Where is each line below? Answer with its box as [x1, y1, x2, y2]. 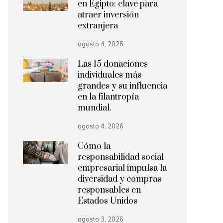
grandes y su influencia [78, 81, 167, 92]
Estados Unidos [78, 196, 137, 207]
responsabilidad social [78, 152, 164, 163]
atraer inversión [78, 9, 139, 20]
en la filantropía [78, 92, 139, 103]
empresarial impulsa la [78, 163, 167, 174]
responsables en [78, 185, 141, 196]
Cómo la [78, 141, 111, 152]
